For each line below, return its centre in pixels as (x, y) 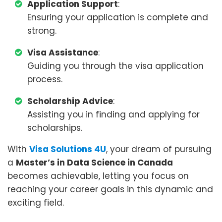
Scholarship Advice (70, 101)
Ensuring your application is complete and (118, 17)
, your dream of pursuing (159, 149)
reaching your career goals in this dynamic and (110, 189)
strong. (42, 31)
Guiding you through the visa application (115, 66)
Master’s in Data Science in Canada (94, 163)
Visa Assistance (63, 53)
